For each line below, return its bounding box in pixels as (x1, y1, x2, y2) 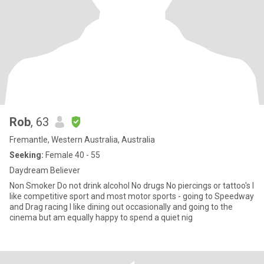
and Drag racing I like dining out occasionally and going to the (9, 202, 233, 212)
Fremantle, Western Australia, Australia (9, 135, 155, 144)
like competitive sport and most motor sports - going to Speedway (9, 192, 254, 201)
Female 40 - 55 (44, 150, 100, 160)
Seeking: (9, 150, 44, 160)
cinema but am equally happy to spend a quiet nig (9, 213, 193, 222)
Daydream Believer (9, 166, 80, 175)
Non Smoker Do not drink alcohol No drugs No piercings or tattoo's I (9, 181, 254, 190)
